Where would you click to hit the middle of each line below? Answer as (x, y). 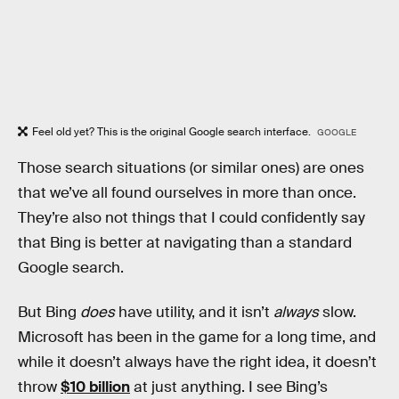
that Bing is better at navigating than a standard (185, 243)
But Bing (49, 313)
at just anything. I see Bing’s (229, 387)
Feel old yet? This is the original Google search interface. (173, 131)
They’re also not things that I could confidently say (191, 218)
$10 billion (95, 387)
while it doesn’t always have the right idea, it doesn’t (197, 362)
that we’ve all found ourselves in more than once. (187, 193)
